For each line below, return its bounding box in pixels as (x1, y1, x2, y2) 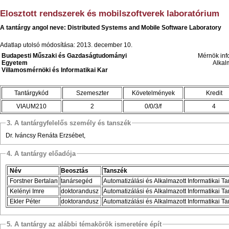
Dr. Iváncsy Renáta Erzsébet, (6, 131, 85, 139)
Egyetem (2, 59, 28, 66)
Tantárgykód (14, 89, 49, 97)
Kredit (205, 89, 222, 97)
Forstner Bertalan (8, 177, 58, 185)
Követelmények (131, 89, 175, 97)
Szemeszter (76, 89, 109, 97)
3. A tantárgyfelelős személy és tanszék (7, 119, 131, 127)
